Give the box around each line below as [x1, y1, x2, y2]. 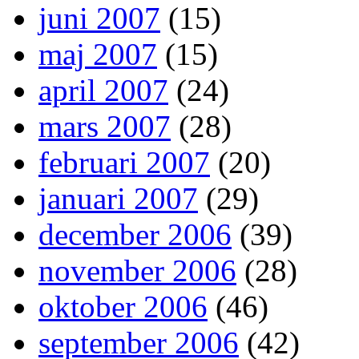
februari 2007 [38, 145, 210, 180]
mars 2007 [38, 109, 171, 144]
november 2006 [38, 253, 236, 288]
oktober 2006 [38, 289, 208, 325]
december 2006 [38, 217, 232, 252]
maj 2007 [38, 37, 157, 72]
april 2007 [38, 73, 168, 108]
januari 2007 [38, 181, 198, 216]
